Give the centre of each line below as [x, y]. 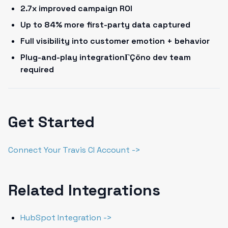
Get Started [51, 122]
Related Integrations [84, 190]
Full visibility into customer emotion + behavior [115, 41]
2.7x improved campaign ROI [76, 8]
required [37, 69]
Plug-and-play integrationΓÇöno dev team [106, 57]
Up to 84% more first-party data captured [105, 25]
